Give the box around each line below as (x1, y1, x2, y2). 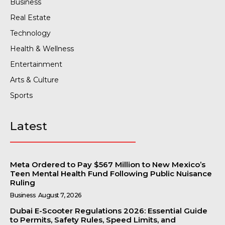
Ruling (10, 177, 35, 187)
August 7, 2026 (38, 191, 81, 199)
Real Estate (10, 13, 51, 22)
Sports (10, 90, 33, 100)
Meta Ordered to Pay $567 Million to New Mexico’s (10, 159, 205, 169)
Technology (10, 28, 51, 38)
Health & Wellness (10, 44, 74, 53)
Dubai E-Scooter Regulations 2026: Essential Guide (10, 205, 207, 215)
